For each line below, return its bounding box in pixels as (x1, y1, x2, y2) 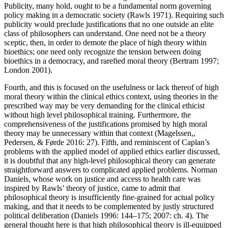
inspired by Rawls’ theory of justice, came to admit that (4, 184, 180, 193)
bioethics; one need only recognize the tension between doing (4, 47, 201, 56)
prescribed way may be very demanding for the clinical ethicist (4, 101, 205, 110)
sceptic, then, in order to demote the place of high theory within (4, 38, 207, 47)
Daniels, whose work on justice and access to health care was (4, 175, 201, 184)
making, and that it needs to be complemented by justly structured (4, 202, 214, 211)
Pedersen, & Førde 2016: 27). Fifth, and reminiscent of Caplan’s (4, 138, 210, 147)
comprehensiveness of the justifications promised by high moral (4, 120, 207, 129)
